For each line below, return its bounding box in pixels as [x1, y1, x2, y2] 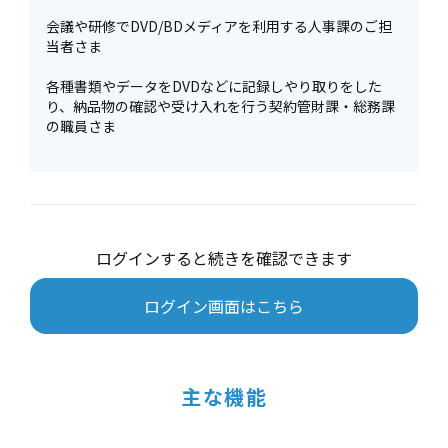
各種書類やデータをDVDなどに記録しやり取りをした [46, 76, 382, 96]
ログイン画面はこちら [144, 294, 304, 318]
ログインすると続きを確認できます [96, 246, 352, 270]
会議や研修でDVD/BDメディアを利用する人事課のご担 [46, 16, 392, 36]
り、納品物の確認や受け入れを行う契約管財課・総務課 [46, 96, 395, 116]
